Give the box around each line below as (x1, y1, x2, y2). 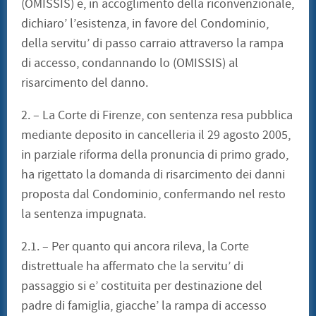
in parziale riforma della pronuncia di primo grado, (21, 147, 288, 164)
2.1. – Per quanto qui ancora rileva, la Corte (21, 238, 249, 255)
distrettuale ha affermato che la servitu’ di (21, 258, 243, 275)
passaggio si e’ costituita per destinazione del (21, 278, 262, 295)
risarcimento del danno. (21, 75, 148, 92)
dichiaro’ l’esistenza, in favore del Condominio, (21, 16, 269, 32)
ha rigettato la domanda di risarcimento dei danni (21, 166, 285, 183)
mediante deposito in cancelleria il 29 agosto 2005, (21, 127, 291, 144)
